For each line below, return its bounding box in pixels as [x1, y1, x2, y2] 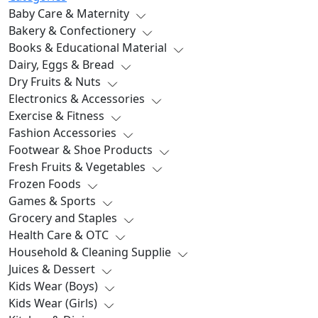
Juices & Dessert [9, 261, 95, 277]
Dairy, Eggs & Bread [9, 56, 114, 72]
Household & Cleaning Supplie [9, 243, 171, 260]
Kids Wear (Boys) [9, 278, 98, 294]
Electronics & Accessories [9, 90, 145, 106]
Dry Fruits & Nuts [9, 73, 101, 89]
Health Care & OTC [9, 226, 109, 243]
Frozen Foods [9, 175, 81, 192]
